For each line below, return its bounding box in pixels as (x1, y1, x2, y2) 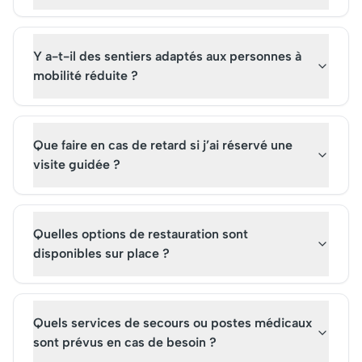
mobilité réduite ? (33, 68, 138, 83)
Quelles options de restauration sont (33, 226, 248, 242)
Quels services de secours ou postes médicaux (33, 315, 312, 330)
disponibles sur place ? (33, 246, 170, 261)
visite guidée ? (33, 157, 120, 172)
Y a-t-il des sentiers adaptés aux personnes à (33, 48, 301, 64)
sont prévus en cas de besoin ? (33, 335, 217, 350)
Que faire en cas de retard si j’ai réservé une (33, 137, 293, 153)
